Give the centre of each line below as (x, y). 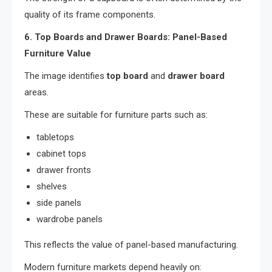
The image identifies (66, 76)
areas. (36, 93)
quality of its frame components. (90, 15)
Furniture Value (58, 54)
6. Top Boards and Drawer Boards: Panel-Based (126, 37)
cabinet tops (61, 154)
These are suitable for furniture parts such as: (116, 115)
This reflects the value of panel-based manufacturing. (131, 245)
